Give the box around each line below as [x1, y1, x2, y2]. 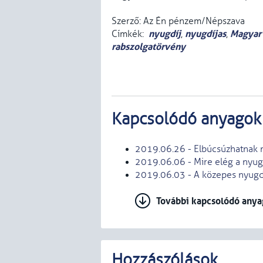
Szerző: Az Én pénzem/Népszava [112, 16, 245, 26]
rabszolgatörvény [112, 41, 186, 52]
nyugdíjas [185, 28, 226, 39]
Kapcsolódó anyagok [112, 110, 261, 130]
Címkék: [112, 29, 149, 39]
